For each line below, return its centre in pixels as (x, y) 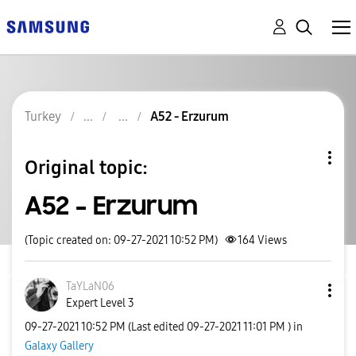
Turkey (43, 116)
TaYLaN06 (90, 286)
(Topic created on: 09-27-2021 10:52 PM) (121, 240)
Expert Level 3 (100, 303)
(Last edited (157, 327)
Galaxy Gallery (59, 346)
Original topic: (86, 167)
